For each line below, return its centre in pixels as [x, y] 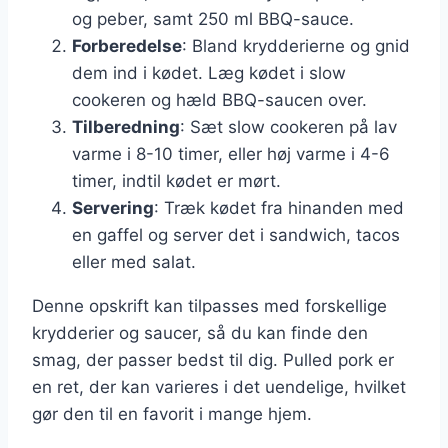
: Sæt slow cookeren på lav [288, 126]
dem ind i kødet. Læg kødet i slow [209, 72]
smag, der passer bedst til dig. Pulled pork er [213, 359]
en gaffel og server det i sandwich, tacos [236, 234]
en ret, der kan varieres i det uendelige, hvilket [219, 386]
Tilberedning [126, 126]
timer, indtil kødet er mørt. [176, 180]
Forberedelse [127, 45]
